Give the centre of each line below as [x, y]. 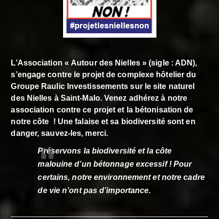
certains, [55, 177]
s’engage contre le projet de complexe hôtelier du [104, 74]
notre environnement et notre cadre [138, 177]
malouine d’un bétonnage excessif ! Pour [115, 164]
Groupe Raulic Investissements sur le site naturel [103, 86]
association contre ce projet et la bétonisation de [102, 109]
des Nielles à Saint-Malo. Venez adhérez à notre [99, 98]
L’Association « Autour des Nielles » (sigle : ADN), [104, 63]
